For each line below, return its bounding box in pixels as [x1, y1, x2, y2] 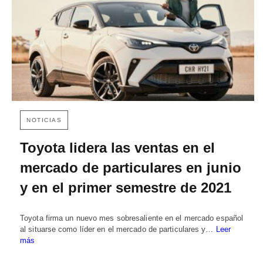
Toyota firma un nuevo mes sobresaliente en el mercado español [20, 214, 244, 223]
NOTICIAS [26, 117, 62, 124]
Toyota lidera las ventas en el [20, 140, 215, 156]
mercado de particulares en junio [20, 160, 241, 176]
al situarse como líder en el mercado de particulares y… [20, 225, 216, 234]
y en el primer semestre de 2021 [20, 180, 231, 196]
